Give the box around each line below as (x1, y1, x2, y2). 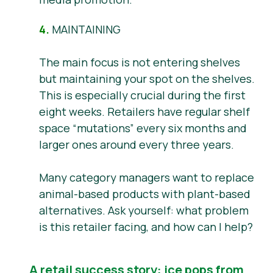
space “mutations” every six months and (39, 120, 247, 135)
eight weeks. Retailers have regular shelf (39, 104, 250, 119)
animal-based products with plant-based (39, 186, 250, 201)
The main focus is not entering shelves (39, 54, 240, 69)
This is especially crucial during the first (39, 87, 246, 102)
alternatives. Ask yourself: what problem (39, 202, 249, 218)
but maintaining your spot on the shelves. (39, 71, 255, 86)
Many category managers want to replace (39, 169, 254, 185)
